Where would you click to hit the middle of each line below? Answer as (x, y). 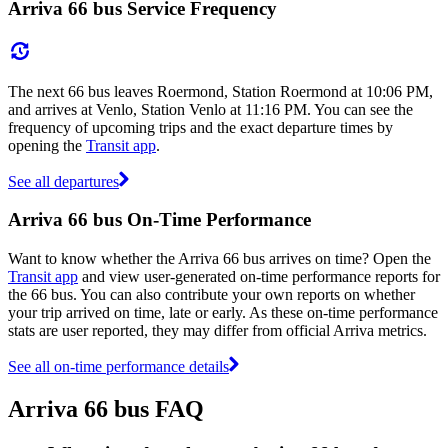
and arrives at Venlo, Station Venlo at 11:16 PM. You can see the (210, 109)
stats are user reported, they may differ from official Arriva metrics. (217, 330)
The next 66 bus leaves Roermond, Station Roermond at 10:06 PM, (220, 91)
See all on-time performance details (118, 366)
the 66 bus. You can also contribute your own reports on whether (211, 294)
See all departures (63, 181)
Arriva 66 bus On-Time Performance (159, 220)
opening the (47, 145)
